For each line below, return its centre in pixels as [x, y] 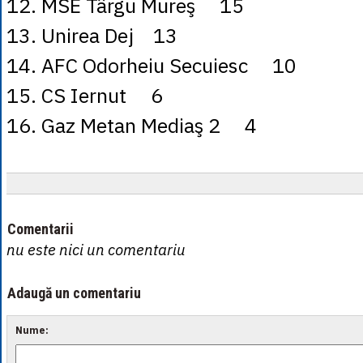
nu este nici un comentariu [96, 250]
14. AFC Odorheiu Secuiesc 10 [152, 65]
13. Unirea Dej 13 [92, 35]
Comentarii [41, 229]
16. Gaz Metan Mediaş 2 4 [132, 125]
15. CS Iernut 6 [85, 95]
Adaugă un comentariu [74, 293]
